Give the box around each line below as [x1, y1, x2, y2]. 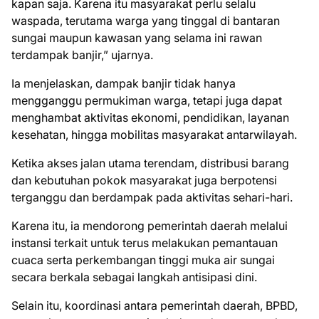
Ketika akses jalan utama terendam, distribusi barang [11, 156, 289, 171]
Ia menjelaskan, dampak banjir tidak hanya [11, 76, 236, 91]
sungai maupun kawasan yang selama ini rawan [11, 31, 262, 46]
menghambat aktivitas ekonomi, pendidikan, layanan [11, 110, 289, 125]
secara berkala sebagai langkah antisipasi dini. [11, 270, 257, 285]
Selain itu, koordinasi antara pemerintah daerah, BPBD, [11, 298, 298, 313]
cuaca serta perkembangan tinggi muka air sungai [11, 253, 275, 268]
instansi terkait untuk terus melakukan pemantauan [11, 236, 278, 251]
